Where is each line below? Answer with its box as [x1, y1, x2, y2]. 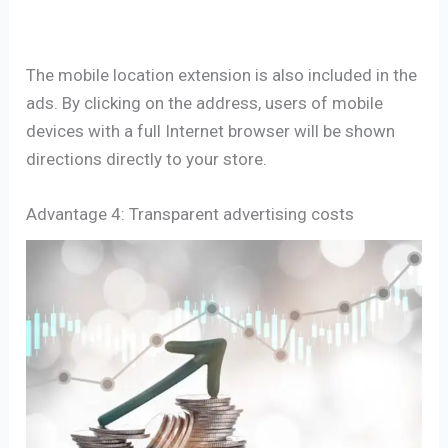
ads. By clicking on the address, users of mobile [26, 93, 384, 114]
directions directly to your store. [26, 149, 268, 170]
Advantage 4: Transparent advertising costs [26, 204, 355, 225]
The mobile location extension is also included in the [26, 65, 418, 86]
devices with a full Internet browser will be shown [26, 121, 396, 142]
